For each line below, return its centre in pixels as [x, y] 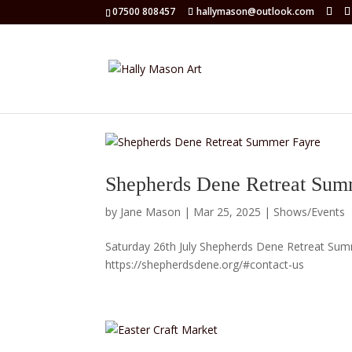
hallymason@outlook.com [256, 11]
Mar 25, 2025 [227, 212]
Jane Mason [151, 212]
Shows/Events [310, 212]
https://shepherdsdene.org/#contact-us [205, 264]
